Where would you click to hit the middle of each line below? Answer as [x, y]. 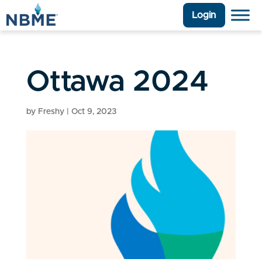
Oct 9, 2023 [94, 112]
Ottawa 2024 [117, 82]
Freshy [51, 112]
